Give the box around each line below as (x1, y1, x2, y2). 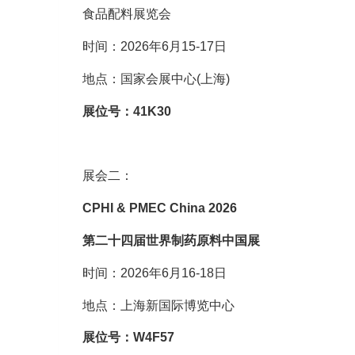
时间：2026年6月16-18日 (82, 265, 227, 280)
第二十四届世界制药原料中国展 (82, 234, 260, 247)
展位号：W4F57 (82, 330, 174, 345)
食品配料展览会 (82, 7, 171, 21)
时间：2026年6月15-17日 (82, 40, 227, 54)
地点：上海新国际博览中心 (82, 298, 235, 312)
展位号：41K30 (82, 104, 171, 118)
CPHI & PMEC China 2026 (82, 201, 237, 216)
